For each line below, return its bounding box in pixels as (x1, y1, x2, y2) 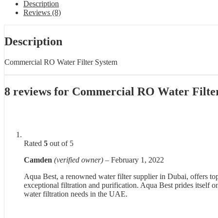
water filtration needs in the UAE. (24, 190, 127, 199)
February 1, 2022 (111, 156, 164, 164)
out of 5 (48, 139, 73, 148)
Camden (24, 156, 54, 164)
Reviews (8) (23, 8, 61, 17)
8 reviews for (4, 85, 72, 98)
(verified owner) (54, 156, 103, 164)
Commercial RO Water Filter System (4, 58, 117, 67)
